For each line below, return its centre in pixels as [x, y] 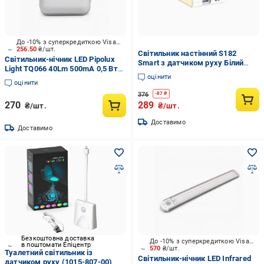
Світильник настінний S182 [187, 53]
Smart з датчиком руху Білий [191, 63]
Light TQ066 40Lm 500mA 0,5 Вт [61, 69]
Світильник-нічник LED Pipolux [60, 59]
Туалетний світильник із [49, 253]
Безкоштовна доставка [58, 238]
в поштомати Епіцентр [56, 245]
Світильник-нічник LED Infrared [194, 258]
